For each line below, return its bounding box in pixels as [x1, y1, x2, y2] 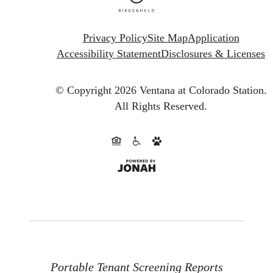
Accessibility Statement [57, 48, 161, 60]
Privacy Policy [82, 32, 147, 44]
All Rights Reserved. [115, 99, 207, 112]
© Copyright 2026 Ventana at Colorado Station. [55, 83, 267, 96]
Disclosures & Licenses [161, 48, 265, 60]
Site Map [147, 32, 188, 44]
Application [187, 32, 239, 44]
